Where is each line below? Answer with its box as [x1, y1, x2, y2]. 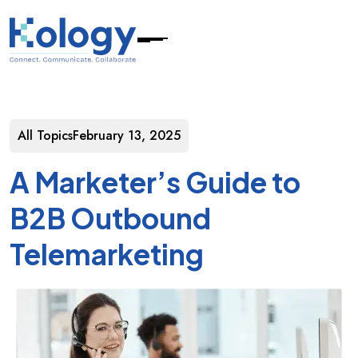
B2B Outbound [10, 201, 211, 236]
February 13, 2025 [73, 126, 181, 145]
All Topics [18, 126, 73, 145]
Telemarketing [10, 237, 204, 272]
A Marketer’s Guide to [10, 165, 300, 200]
